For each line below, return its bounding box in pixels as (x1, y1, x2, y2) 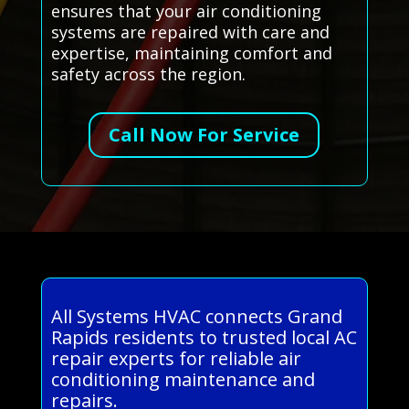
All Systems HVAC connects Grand (50, 304, 342, 330)
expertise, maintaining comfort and (50, 42, 332, 65)
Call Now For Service (109, 122, 300, 148)
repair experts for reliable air (50, 346, 301, 372)
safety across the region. (50, 63, 246, 86)
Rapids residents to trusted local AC (50, 325, 357, 351)
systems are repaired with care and (50, 21, 330, 44)
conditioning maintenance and (50, 367, 315, 393)
